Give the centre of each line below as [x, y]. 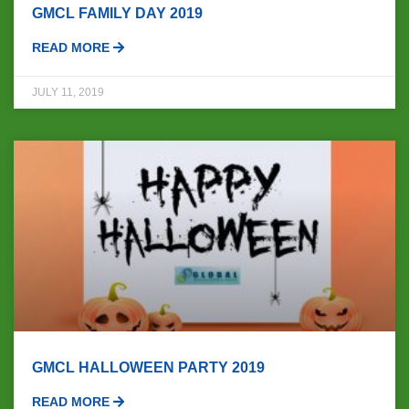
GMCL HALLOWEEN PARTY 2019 [148, 367]
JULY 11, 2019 [68, 92]
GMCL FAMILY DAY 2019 [117, 13]
